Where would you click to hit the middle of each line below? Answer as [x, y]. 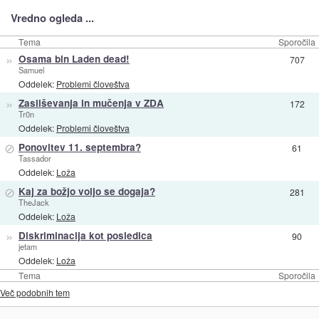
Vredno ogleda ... [52, 18]
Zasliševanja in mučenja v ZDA [91, 103]
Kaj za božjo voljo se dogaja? [87, 191]
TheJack [33, 202]
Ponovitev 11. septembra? [79, 147]
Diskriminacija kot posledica [85, 235]
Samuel [31, 70]
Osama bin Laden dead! [74, 59]
